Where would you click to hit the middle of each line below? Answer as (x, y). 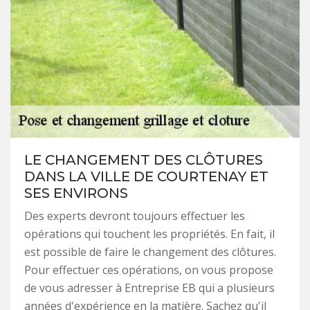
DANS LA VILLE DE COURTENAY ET (146, 176)
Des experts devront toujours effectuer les (135, 216)
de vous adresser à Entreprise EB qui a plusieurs (149, 288)
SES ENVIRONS (76, 193)
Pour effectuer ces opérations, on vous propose (149, 270)
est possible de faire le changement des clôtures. (150, 252)
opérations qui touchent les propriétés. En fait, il (149, 234)
